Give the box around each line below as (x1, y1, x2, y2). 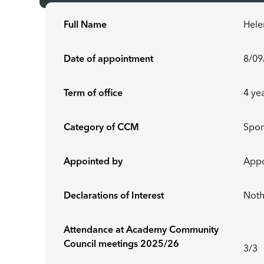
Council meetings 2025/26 (64, 240, 180, 249)
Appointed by (64, 157, 123, 167)
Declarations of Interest (64, 192, 164, 201)
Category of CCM (64, 123, 140, 133)
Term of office (64, 89, 123, 98)
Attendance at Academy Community (64, 226, 219, 235)
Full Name (64, 21, 107, 30)
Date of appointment (64, 55, 154, 64)
